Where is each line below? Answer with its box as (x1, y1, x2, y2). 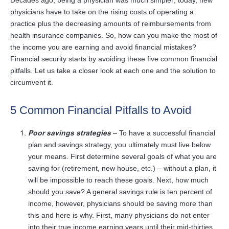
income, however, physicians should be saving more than (28, 199, 213, 208)
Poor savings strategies (28, 129, 113, 138)
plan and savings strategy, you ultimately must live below (28, 141, 211, 149)
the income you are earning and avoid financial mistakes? (10, 43, 196, 52)
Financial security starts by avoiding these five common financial (10, 55, 217, 63)
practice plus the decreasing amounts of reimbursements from (10, 19, 211, 28)
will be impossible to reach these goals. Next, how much (28, 176, 209, 185)
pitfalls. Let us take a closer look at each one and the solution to (10, 66, 216, 75)
